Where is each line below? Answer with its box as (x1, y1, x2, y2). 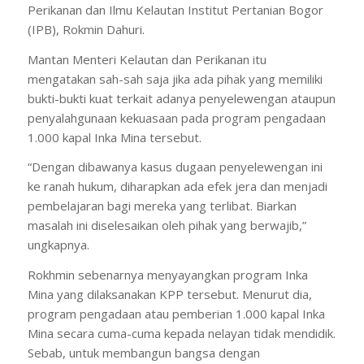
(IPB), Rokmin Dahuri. (27, 20, 145, 37)
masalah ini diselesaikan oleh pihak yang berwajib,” (27, 217, 306, 234)
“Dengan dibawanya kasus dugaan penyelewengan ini (27, 158, 323, 175)
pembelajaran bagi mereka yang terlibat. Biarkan (27, 197, 297, 214)
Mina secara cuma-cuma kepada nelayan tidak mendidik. (27, 325, 336, 341)
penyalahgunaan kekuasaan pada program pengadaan (27, 109, 326, 126)
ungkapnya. (27, 236, 89, 253)
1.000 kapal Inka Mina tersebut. (27, 128, 201, 145)
